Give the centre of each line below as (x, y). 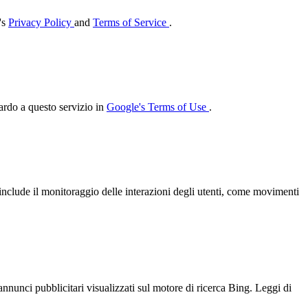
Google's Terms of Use (158, 107)
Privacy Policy (41, 22)
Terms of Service (131, 22)
